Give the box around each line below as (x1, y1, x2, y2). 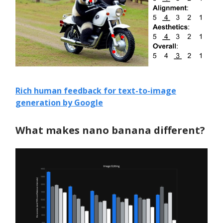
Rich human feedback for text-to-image (15, 85, 176, 96)
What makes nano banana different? (15, 123, 205, 137)
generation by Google (15, 97, 103, 108)
